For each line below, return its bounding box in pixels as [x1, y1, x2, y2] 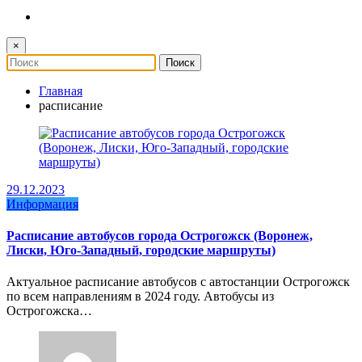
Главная [39, 83, 82, 98]
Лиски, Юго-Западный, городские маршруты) [6, 242, 276, 257]
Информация [6, 196, 78, 211]
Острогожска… [6, 304, 92, 318]
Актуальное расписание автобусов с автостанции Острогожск [6, 275, 350, 289]
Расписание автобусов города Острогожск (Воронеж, [6, 228, 313, 242]
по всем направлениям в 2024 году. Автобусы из [6, 289, 274, 304]
